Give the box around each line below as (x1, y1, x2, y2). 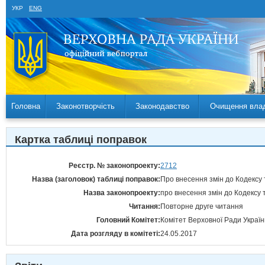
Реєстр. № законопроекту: (69, 161, 160, 170)
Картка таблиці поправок (15, 134, 147, 146)
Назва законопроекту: (83, 189, 160, 197)
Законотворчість (56, 102, 115, 111)
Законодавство (135, 102, 189, 111)
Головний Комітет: (96, 216, 160, 224)
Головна (11, 102, 40, 111)
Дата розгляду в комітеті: (71, 230, 160, 238)
